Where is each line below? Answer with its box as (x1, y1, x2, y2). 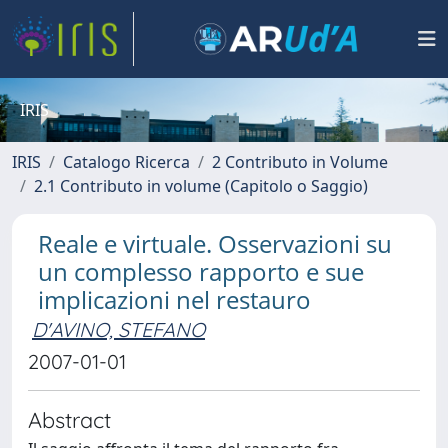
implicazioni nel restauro (38, 283, 311, 316)
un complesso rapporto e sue (38, 255, 364, 288)
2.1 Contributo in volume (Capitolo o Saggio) (34, 175, 368, 197)
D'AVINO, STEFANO (32, 317, 205, 342)
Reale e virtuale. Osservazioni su (38, 227, 392, 260)
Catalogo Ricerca (63, 151, 190, 173)
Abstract (28, 406, 111, 433)
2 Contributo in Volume (212, 151, 388, 173)
